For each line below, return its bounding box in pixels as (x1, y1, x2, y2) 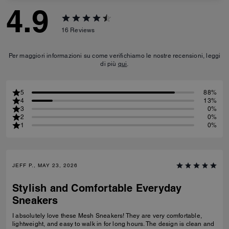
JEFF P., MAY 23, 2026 (12, 162, 78, 169)
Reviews (70, 26, 95, 34)
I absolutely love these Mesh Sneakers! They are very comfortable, (12, 212, 202, 219)
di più (100, 60, 118, 67)
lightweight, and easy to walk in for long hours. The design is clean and (12, 220, 215, 227)
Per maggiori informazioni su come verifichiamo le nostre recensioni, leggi (8, 52, 221, 59)
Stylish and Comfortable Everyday (12, 182, 182, 194)
